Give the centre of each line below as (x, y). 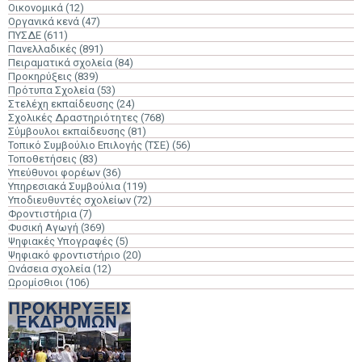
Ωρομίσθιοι (36, 282)
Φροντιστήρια (42, 214)
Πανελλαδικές (42, 49)
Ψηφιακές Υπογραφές (61, 241)
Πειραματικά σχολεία (60, 63)
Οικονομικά (36, 8)
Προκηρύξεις (40, 76)
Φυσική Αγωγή (43, 227)
